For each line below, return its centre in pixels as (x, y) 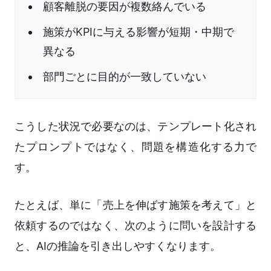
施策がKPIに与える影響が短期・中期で (139, 32)
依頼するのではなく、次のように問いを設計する (135, 226)
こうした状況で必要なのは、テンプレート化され (135, 126)
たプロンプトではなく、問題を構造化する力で (135, 147)
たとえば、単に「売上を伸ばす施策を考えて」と (135, 205)
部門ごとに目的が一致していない (125, 77)
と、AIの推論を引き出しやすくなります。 (118, 246)
